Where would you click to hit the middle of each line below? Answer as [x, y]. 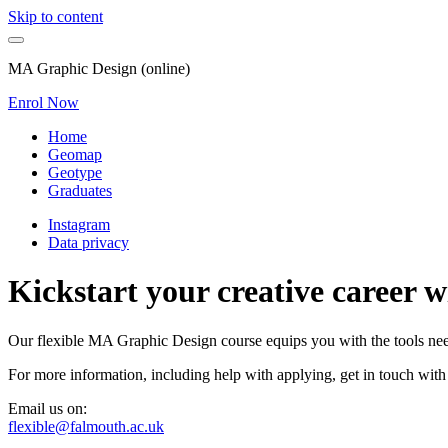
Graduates [80, 190]
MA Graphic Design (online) [99, 68]
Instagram [79, 224]
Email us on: [47, 408]
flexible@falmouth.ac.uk [86, 426]
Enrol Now [43, 102]
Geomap [75, 154]
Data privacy [88, 242]
